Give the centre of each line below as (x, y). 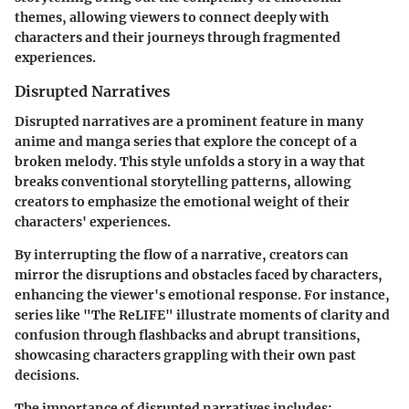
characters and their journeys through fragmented (178, 38)
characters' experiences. (93, 221)
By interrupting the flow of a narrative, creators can (182, 254)
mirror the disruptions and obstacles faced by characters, (199, 274)
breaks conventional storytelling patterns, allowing (183, 181)
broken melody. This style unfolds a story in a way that (190, 161)
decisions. (47, 375)
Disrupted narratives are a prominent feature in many (189, 121)
